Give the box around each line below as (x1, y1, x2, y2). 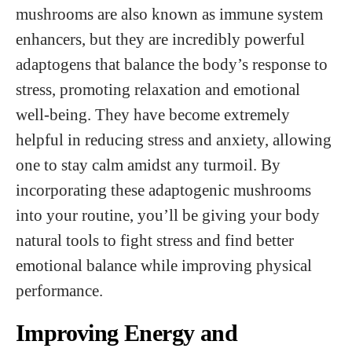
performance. (16, 281, 103, 299)
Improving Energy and (16, 320, 237, 346)
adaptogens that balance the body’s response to (16, 55, 328, 73)
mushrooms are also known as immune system (16, 5, 323, 23)
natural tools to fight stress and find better (16, 231, 294, 249)
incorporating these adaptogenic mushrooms (16, 181, 311, 199)
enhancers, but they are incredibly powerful (16, 30, 305, 48)
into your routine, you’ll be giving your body (16, 206, 320, 224)
